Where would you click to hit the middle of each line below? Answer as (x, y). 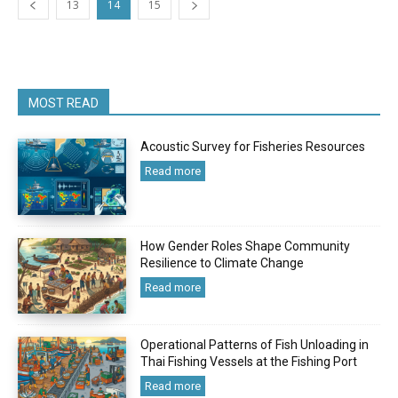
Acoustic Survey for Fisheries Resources (253, 147)
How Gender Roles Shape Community (246, 246)
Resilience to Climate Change (223, 263)
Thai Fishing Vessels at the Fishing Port (249, 362)
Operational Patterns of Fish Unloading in (255, 345)
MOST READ (64, 103)
